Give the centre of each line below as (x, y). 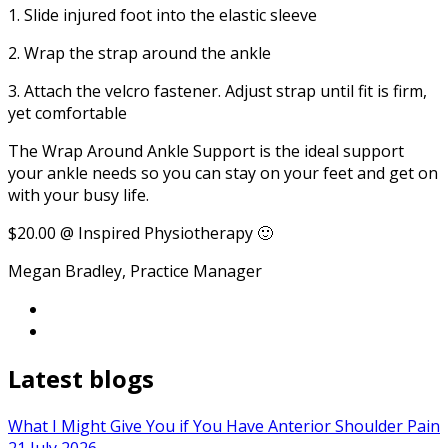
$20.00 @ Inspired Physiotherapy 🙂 (140, 233)
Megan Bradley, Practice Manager (135, 271)
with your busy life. (78, 195)
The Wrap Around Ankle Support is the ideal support (206, 151)
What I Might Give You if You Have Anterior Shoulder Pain (224, 426)
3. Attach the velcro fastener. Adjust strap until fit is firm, (217, 91)
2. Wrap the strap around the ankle (139, 53)
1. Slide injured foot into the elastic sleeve (162, 15)
